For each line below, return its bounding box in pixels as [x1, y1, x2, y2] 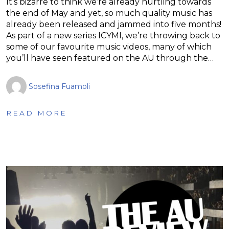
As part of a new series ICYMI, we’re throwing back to [6, 30, 220, 40]
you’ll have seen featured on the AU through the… [6, 53, 214, 63]
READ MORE [6, 108, 67, 117]
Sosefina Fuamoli [29, 81, 90, 91]
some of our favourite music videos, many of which [6, 41, 212, 52]
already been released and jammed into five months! [6, 19, 221, 29]
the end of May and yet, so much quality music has [6, 8, 212, 18]
